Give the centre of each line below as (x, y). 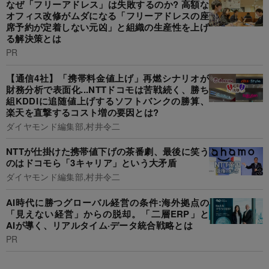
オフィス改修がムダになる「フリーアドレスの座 (107, 16)
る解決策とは (34, 39)
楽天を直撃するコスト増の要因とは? (83, 112)
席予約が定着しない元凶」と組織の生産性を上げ (107, 27)
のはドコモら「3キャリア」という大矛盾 (92, 163)
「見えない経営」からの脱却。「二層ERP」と (107, 213)
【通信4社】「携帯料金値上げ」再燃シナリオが (107, 78)
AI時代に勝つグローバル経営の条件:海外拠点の (107, 202)
